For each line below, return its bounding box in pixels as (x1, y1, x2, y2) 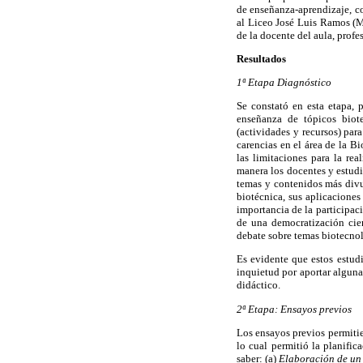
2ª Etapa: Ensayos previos (237, 302, 352, 315)
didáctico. (237, 279, 280, 292)
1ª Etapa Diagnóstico (237, 75, 331, 88)
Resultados (237, 52, 286, 65)
